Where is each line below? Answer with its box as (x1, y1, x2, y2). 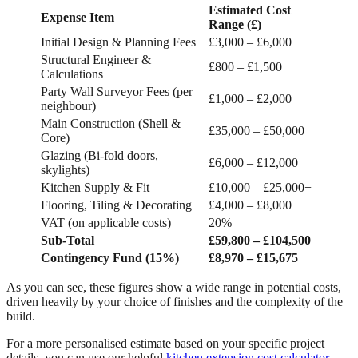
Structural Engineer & (41, 53, 151, 67)
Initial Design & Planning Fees (41, 35, 196, 50)
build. (6, 309, 35, 324)
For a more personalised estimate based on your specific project (6, 336, 324, 351)
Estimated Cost (209, 3, 291, 18)
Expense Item (41, 10, 114, 25)
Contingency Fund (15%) (41, 251, 179, 265)
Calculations (41, 67, 103, 82)
